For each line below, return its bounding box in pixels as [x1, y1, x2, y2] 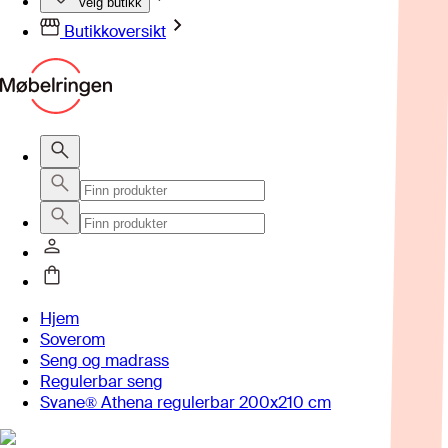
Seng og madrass [40, 350, 169, 371]
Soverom [40, 329, 105, 350]
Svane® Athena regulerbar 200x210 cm [40, 392, 331, 413]
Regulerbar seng [40, 371, 163, 392]
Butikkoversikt [60, 21, 166, 42]
